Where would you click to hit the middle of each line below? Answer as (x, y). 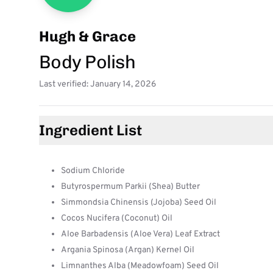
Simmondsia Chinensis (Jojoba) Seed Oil (139, 203)
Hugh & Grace (87, 36)
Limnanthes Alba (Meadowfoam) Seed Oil (140, 266)
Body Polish (87, 62)
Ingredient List (90, 130)
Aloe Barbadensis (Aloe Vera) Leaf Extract (140, 234)
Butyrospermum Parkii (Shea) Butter (130, 187)
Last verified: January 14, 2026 (97, 84)
